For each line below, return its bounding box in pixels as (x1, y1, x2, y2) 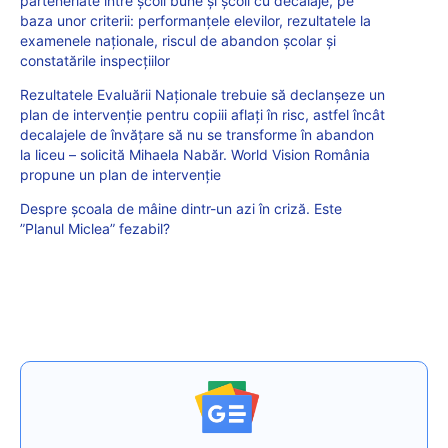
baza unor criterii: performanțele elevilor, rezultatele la (20, 12, 371, 30)
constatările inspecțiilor (20, 52, 170, 70)
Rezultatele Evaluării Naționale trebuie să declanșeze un (20, 86, 385, 104)
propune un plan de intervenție (20, 166, 221, 184)
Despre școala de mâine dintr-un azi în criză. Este (20, 200, 342, 218)
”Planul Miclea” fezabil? (20, 220, 170, 238)
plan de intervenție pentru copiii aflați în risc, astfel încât (20, 106, 385, 124)
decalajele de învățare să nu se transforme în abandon (20, 126, 374, 144)
